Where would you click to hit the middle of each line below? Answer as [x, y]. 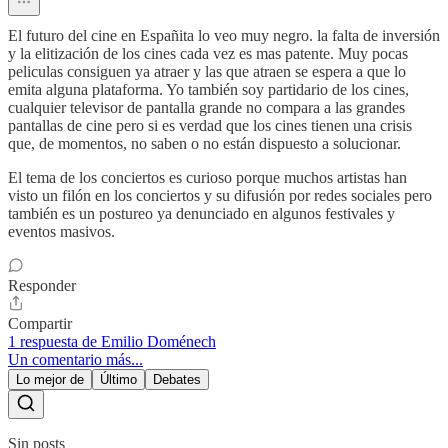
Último [118, 379]
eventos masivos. [61, 231]
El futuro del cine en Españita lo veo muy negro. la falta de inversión [224, 35]
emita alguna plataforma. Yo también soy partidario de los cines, [208, 89]
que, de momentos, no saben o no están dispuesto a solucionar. [204, 143]
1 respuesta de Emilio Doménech [112, 341]
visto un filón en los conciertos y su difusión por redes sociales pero [220, 195]
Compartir [40, 323]
